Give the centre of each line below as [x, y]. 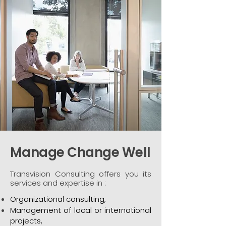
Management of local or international [81, 210]
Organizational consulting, [58, 199]
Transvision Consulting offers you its [81, 174]
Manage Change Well [80, 152]
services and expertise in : [58, 183]
